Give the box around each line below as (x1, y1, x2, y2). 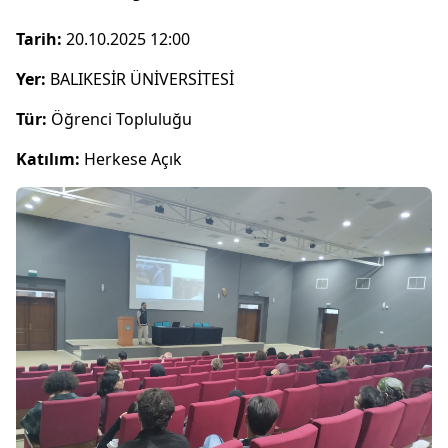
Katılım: (16, 147, 80, 170)
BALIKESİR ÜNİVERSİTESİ (46, 67, 234, 90)
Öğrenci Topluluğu (47, 107, 192, 130)
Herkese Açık (80, 147, 182, 170)
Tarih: (16, 27, 62, 50)
